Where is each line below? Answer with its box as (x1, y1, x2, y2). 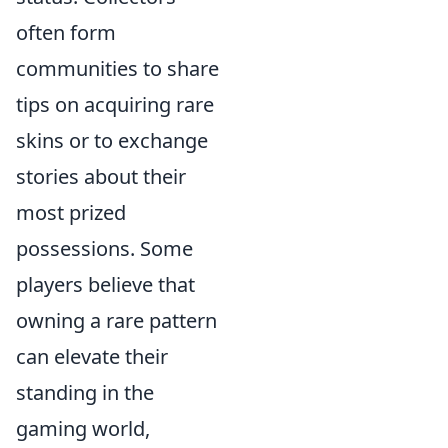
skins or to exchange (16, 127, 208, 155)
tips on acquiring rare (16, 91, 214, 119)
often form (16, 19, 116, 47)
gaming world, (16, 415, 150, 443)
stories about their (16, 163, 186, 191)
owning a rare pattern (16, 307, 217, 335)
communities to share (16, 55, 219, 83)
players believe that (16, 271, 195, 299)
